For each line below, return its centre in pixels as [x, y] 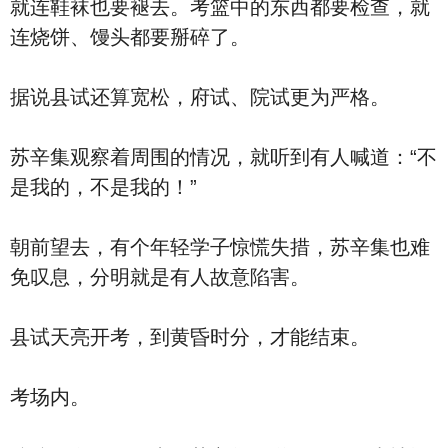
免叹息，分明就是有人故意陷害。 [160, 277]
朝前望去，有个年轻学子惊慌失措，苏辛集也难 [220, 247]
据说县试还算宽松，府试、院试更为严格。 [200, 97]
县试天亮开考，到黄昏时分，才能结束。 [190, 337]
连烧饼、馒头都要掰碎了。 [130, 37]
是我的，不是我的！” [103, 187]
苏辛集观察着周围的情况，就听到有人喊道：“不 [223, 157]
